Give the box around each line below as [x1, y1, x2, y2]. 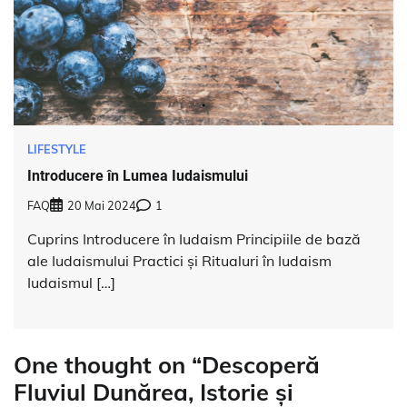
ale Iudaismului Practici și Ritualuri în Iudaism [27, 252, 332, 271]
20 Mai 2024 [67, 198, 136, 213]
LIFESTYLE [27, 142, 86, 157]
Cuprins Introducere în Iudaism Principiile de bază [27, 230, 361, 249]
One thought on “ [14, 350, 202, 380]
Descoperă [202, 350, 320, 380]
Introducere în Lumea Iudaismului [27, 166, 248, 184]
